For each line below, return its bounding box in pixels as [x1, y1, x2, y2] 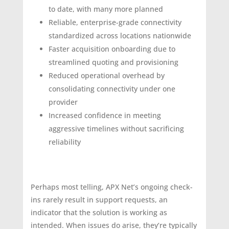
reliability [48, 137, 81, 147]
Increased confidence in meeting [48, 110, 161, 121]
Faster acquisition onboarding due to [48, 44, 175, 54]
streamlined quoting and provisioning [48, 57, 178, 67]
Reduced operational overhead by [48, 71, 165, 81]
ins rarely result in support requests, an [30, 195, 168, 205]
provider [48, 97, 78, 107]
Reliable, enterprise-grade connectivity [48, 17, 181, 28]
